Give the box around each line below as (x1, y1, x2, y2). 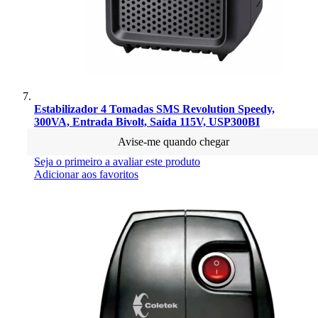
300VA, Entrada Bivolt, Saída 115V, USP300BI (34, 115, 260, 128)
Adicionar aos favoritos (34, 168, 138, 180)
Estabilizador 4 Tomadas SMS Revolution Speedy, (34, 102, 275, 115)
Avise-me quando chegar (117, 135, 229, 148)
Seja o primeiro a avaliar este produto (34, 155, 200, 168)
